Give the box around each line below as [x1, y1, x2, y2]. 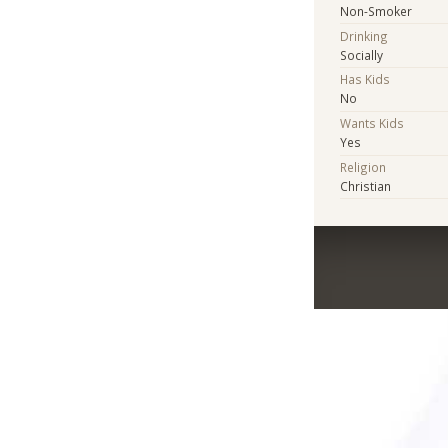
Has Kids [340, 71, 391, 88]
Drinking [340, 27, 389, 44]
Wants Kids [340, 115, 405, 132]
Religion [340, 158, 387, 175]
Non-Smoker [340, 2, 413, 19]
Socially [340, 46, 384, 63]
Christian [340, 177, 392, 194]
